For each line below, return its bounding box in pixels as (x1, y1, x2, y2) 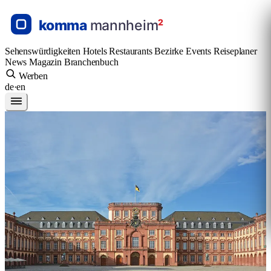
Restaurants (109, 46, 155, 56)
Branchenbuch (64, 57, 119, 67)
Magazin (29, 57, 64, 67)
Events (185, 46, 214, 56)
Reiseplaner (213, 46, 257, 56)
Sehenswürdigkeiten (5, 46, 83, 56)
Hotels (82, 46, 109, 56)
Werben (18, 71, 48, 81)
